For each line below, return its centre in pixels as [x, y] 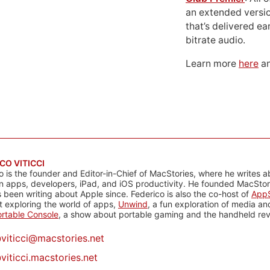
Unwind [133, 204]
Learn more [212, 64]
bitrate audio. [215, 40]
